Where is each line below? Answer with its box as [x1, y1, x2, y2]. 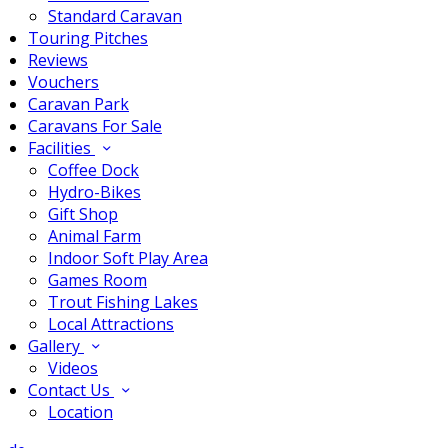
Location [48, 401, 113, 423]
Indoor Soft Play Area [48, 247, 208, 269]
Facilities [28, 137, 95, 159]
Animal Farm [48, 225, 141, 247]
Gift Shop [48, 203, 118, 225]
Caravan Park [28, 93, 129, 115]
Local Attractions [48, 313, 174, 335]
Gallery [28, 335, 84, 357]
